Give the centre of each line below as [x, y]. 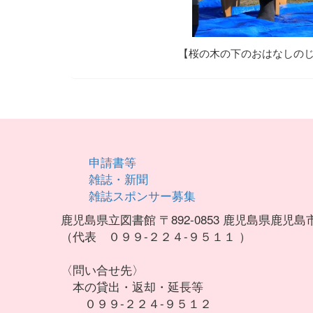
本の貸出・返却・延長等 [132, 286]
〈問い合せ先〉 [102, 269]
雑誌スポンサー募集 [142, 195]
